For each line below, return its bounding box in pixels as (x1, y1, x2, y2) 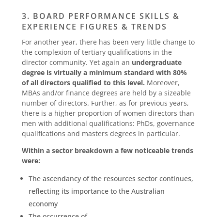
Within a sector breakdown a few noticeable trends (21, 145, 193, 155)
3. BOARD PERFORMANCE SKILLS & (21, 10, 180, 21)
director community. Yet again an (21, 57, 132, 67)
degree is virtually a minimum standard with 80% (21, 67, 187, 77)
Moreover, (144, 77, 180, 87)
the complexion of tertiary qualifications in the (21, 47, 172, 57)
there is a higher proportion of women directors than (21, 108, 194, 118)
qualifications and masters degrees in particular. (21, 128, 180, 138)
